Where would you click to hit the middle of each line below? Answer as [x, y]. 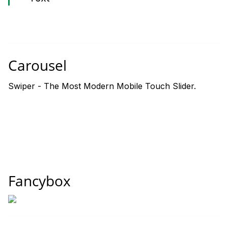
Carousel [37, 65]
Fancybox [39, 180]
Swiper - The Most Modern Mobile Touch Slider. [102, 86]
